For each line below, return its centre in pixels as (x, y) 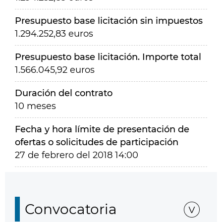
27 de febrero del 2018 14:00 (77, 155)
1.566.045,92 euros (55, 70)
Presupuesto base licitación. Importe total (108, 57)
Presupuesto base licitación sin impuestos (109, 21)
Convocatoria (71, 209)
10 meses (35, 106)
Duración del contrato (64, 93)
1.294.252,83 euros (54, 34)
